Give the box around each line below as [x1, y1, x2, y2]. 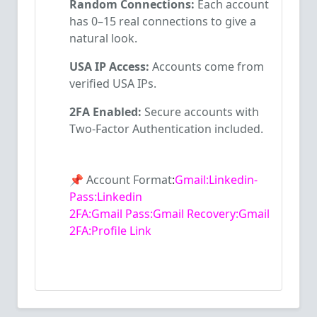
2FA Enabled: [69, 104, 142, 120]
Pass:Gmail [125, 206, 184, 221]
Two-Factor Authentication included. [69, 121, 263, 137]
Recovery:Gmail [187, 206, 270, 221]
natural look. [69, 30, 137, 46]
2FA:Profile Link [69, 223, 151, 238]
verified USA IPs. [69, 76, 156, 91]
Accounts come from [149, 59, 264, 74]
